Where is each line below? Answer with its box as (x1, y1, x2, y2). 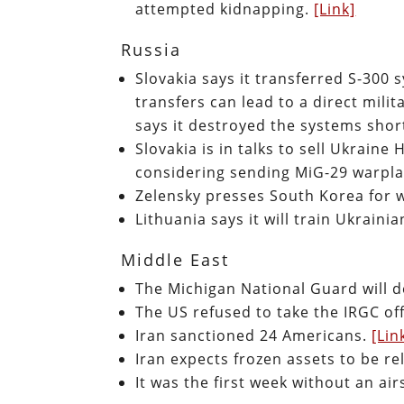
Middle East (121, 248, 230, 271)
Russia (121, 38, 182, 60)
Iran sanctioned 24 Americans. (135, 325, 372, 345)
